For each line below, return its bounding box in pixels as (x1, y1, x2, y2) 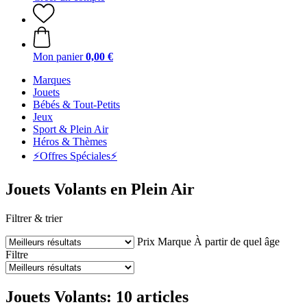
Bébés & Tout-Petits (33, 99, 120, 110)
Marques (33, 74, 71, 86)
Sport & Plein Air (33, 123, 108, 135)
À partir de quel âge (194, 235, 280, 247)
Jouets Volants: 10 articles (5, 287, 188, 306)
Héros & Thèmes (33, 136, 107, 147)
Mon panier (33, 51, 83, 62)
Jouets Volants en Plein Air (5, 180, 195, 198)
